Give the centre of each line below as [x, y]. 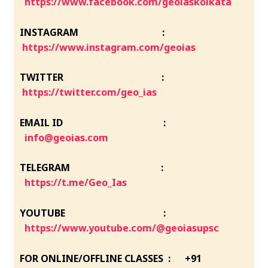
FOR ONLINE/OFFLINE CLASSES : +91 [111, 258]
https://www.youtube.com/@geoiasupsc [122, 228]
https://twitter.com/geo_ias [90, 92]
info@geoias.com [67, 137]
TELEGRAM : [92, 168]
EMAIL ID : [94, 122]
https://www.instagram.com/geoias [109, 47]
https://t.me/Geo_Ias [76, 183]
